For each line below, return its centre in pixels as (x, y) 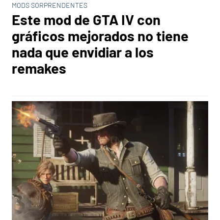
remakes (39, 68)
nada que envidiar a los (83, 52)
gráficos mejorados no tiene (100, 36)
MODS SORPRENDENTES (50, 5)
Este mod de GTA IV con (86, 19)
